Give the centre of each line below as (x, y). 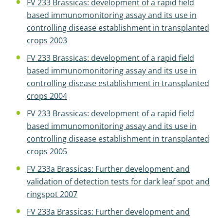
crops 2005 (47, 151)
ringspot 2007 (52, 194)
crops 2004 (47, 96)
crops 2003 (47, 40)
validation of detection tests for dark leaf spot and (118, 182)
